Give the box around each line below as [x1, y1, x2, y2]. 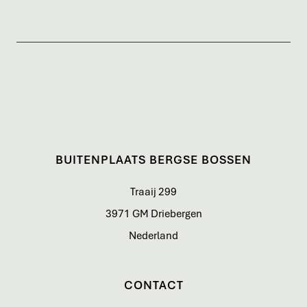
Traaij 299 [130, 185, 177, 199]
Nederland [129, 229, 178, 243]
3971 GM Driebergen [105, 207, 202, 221]
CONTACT [123, 278, 184, 293]
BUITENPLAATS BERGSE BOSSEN [56, 152, 251, 168]
